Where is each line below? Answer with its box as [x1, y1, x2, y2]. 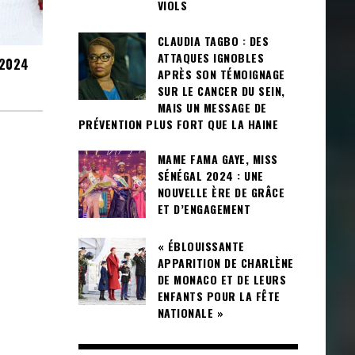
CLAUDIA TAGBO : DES [157, 32, 269, 49]
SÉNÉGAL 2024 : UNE [157, 167, 264, 185]
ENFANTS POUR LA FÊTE [157, 288, 281, 305]
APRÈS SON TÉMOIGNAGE [157, 65, 285, 82]
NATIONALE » [157, 304, 223, 322]
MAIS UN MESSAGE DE [157, 98, 267, 116]
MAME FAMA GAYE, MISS [157, 151, 278, 168]
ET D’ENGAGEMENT [157, 200, 250, 218]
